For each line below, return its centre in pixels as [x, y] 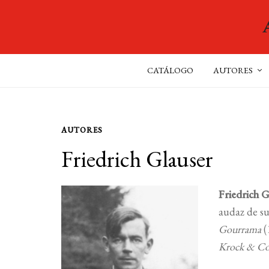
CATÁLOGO [170, 70]
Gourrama [241, 229]
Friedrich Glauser [138, 159]
